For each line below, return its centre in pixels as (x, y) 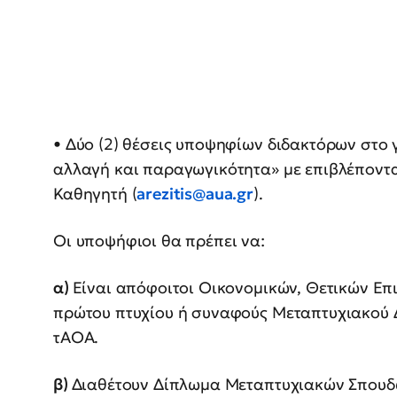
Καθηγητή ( (95, 194)
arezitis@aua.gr (195, 194)
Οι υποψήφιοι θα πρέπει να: (159, 241)
